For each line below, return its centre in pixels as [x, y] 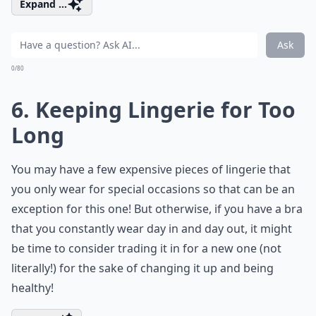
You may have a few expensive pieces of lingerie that [151, 169]
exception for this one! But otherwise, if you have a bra [157, 209]
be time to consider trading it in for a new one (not [146, 248]
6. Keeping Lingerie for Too [153, 110]
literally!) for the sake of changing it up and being [142, 268]
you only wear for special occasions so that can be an [153, 189]
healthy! [32, 288]
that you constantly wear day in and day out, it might [152, 229]
